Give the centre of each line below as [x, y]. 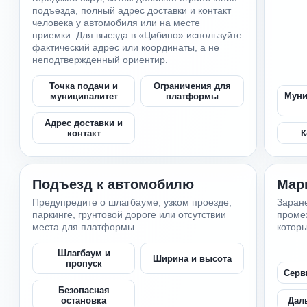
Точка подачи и [84, 86]
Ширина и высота [193, 258]
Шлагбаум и [84, 253]
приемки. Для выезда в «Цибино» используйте [137, 35]
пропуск [84, 263]
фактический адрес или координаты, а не [126, 47]
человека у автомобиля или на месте [116, 23]
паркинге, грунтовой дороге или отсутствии [130, 214]
